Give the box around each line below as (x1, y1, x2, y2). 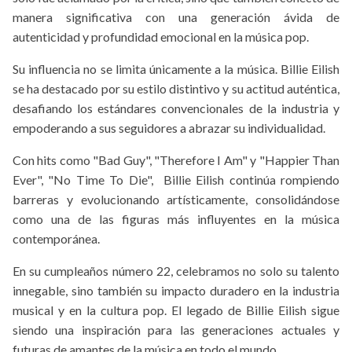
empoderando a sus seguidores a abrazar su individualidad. (13, 120, 325, 136)
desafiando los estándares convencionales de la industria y (13, 101, 339, 116)
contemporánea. (13, 231, 100, 247)
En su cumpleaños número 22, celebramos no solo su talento (13, 263, 339, 279)
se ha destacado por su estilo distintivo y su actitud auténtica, (13, 81, 339, 97)
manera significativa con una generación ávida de (13, 9, 339, 25)
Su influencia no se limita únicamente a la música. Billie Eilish (13, 61, 339, 77)
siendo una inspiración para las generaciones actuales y (13, 322, 339, 338)
